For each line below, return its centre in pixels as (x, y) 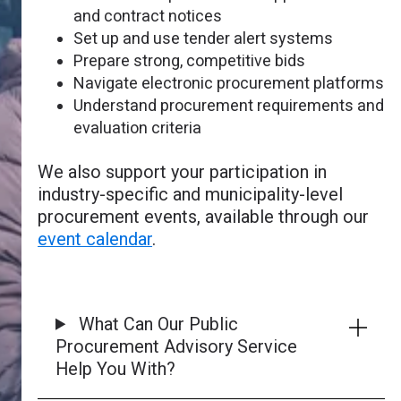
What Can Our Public (157, 324)
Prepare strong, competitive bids (190, 61)
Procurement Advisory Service (177, 346)
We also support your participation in (183, 173)
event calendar (95, 240)
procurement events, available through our (204, 218)
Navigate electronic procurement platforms (229, 83)
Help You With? (116, 369)
